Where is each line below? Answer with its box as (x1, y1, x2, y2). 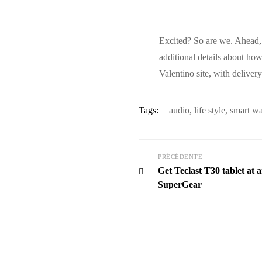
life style (194, 105, 225, 115)
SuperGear (158, 180, 202, 189)
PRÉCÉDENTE (158, 153, 202, 160)
